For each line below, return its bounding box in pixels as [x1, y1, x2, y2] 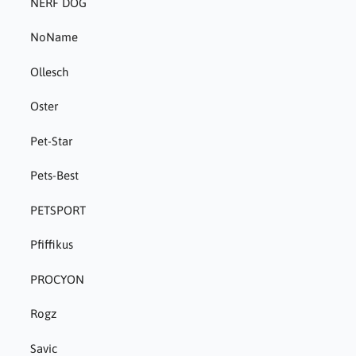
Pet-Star [29, 133, 72, 148]
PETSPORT [29, 203, 86, 217]
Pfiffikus [29, 238, 73, 252]
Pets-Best [29, 168, 79, 183]
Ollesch [29, 64, 68, 79]
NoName [29, 30, 78, 44]
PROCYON [29, 272, 84, 286]
